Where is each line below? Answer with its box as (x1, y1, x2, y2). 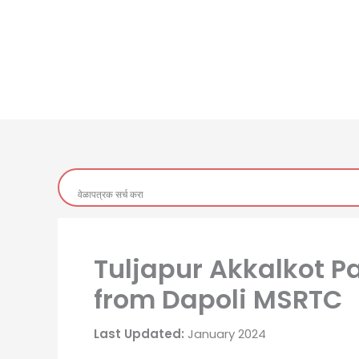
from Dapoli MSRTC (94, 281, 342, 317)
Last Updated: (94, 325, 184, 342)
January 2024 (184, 325, 266, 342)
